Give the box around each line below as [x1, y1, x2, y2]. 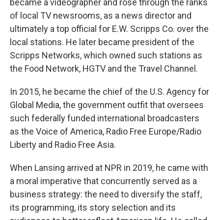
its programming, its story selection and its [10, 202, 176, 213]
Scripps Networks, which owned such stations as [10, 50, 202, 60]
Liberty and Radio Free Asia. [10, 139, 116, 150]
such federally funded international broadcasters [10, 113, 199, 123]
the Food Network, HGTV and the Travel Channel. [10, 63, 198, 74]
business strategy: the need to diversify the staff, [10, 189, 202, 199]
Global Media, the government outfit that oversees [10, 100, 204, 110]
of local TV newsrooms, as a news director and [10, 10, 192, 21]
